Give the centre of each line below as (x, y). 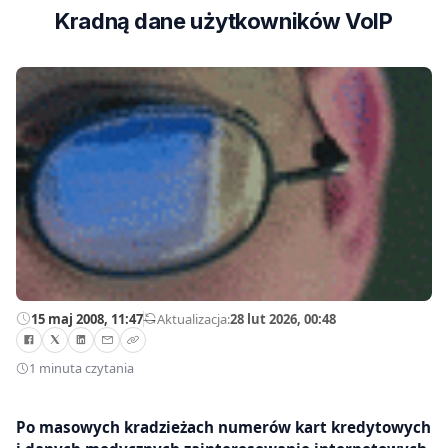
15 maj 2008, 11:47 (87, 318)
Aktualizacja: (193, 318)
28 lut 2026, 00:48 (283, 318)
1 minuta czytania (81, 368)
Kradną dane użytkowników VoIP (224, 21)
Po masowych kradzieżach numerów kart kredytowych (223, 426)
